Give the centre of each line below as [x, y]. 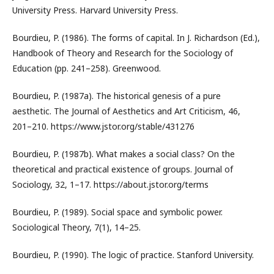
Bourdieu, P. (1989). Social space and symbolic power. [117, 212]
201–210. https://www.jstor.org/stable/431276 [103, 126]
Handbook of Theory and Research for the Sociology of [123, 53]
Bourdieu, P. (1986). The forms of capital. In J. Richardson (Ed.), [136, 38]
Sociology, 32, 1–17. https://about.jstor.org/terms [110, 184]
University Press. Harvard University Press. [95, 10]
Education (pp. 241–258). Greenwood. [87, 68]
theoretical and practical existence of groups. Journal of [123, 169]
